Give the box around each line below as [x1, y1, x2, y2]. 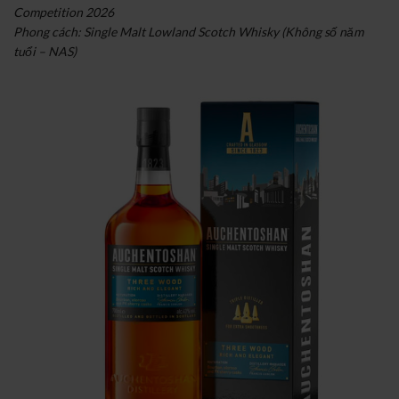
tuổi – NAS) [13, 43, 77, 59]
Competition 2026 [13, 4, 114, 20]
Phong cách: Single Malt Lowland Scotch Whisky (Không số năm [13, 23, 363, 39]
